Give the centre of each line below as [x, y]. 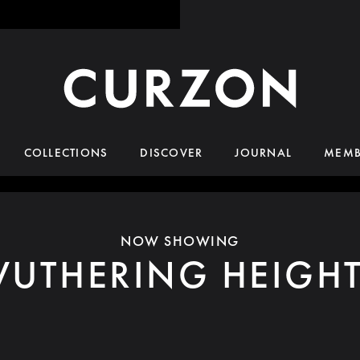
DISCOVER [172, 153]
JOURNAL [264, 153]
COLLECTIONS [66, 153]
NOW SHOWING [180, 241]
